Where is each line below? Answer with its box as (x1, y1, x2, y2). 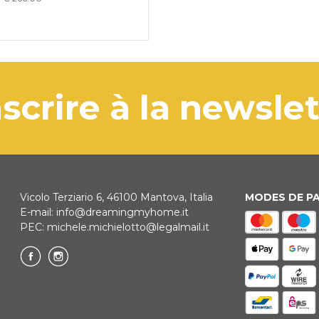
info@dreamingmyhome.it (56, 205, 189, 219)
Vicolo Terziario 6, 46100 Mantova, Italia (20, 190, 214, 204)
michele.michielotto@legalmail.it (47, 220, 210, 234)
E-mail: (20, 205, 57, 219)
